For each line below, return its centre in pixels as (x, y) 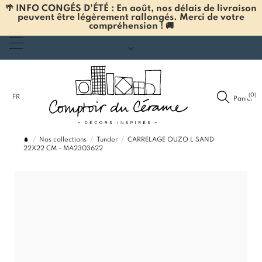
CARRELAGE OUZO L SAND (171, 139)
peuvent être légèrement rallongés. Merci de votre (131, 18)
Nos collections (63, 139)
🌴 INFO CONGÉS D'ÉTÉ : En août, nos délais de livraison (131, 9)
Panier (243, 99)
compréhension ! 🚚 (131, 26)
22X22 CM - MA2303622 (63, 148)
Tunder (107, 139)
